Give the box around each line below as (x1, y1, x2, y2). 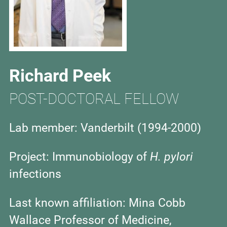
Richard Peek (9, 63, 111, 87)
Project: (9, 148, 52, 164)
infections (9, 166, 61, 181)
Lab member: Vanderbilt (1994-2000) (9, 120, 201, 135)
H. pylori (150, 148, 193, 164)
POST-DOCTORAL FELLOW (9, 88, 179, 108)
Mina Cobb (129, 195, 185, 210)
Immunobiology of (52, 148, 150, 164)
